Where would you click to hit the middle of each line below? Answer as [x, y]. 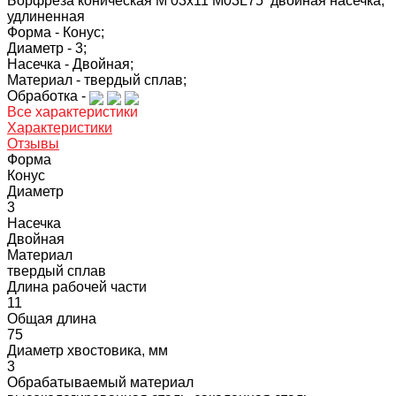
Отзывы [33, 143]
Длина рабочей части [77, 286]
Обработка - [48, 95]
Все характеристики [72, 111]
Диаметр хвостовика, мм [88, 350]
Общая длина [52, 318]
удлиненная [46, 16]
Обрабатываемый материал [100, 382]
